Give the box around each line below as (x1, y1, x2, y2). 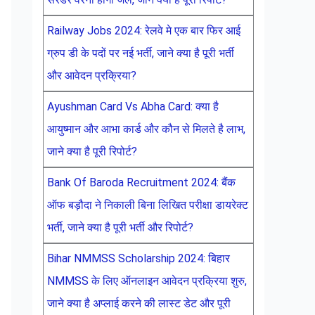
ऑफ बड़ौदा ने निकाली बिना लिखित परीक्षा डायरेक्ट (47, 198, 248, 212)
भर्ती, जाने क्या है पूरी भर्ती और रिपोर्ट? (47, 221, 193, 234)
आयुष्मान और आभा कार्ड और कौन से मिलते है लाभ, (47, 122, 245, 136)
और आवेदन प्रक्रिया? (47, 69, 136, 82)
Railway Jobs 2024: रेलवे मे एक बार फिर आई (47, 24, 240, 37)
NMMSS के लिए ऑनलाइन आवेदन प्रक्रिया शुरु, (47, 274, 247, 288)
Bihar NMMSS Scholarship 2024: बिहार (47, 252, 230, 265)
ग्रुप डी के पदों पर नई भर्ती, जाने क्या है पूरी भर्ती (47, 46, 234, 60)
